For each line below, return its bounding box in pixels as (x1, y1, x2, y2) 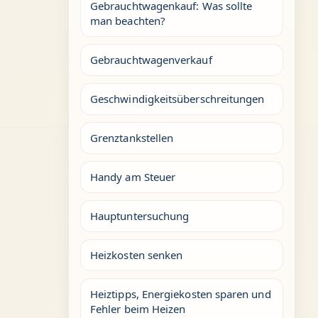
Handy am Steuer (90, 170, 176, 184)
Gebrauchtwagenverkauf (90, 53, 212, 67)
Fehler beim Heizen (90, 302, 186, 316)
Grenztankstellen (90, 131, 174, 145)
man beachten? (90, 13, 165, 28)
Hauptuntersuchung (90, 209, 190, 223)
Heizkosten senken (90, 248, 183, 262)
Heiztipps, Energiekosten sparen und (90, 287, 271, 301)
